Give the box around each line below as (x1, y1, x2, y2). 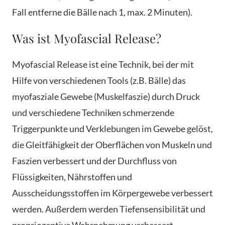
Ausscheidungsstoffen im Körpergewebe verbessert (12, 187, 213, 199)
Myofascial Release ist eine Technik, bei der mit (12, 59, 194, 70)
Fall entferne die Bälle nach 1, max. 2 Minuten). (12, 7, 192, 18)
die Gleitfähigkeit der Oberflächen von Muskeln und (12, 139, 212, 151)
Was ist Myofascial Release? (12, 30, 161, 47)
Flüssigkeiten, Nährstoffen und (12, 171, 132, 183)
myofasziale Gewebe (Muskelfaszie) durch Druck (12, 91, 200, 102)
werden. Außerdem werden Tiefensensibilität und (12, 203, 205, 215)
